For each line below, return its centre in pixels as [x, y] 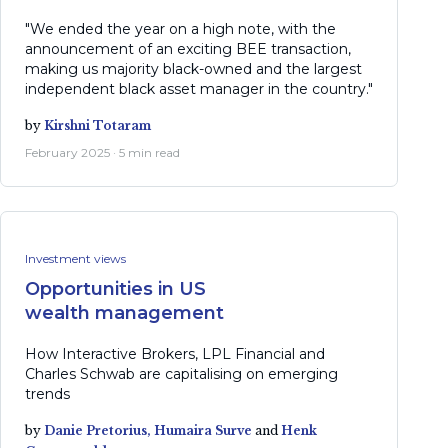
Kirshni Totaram [97, 125]
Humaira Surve [203, 430]
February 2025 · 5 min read [102, 152]
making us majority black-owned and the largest [193, 68]
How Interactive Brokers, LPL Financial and [175, 353]
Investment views [75, 258]
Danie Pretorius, [99, 430]
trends [47, 393]
